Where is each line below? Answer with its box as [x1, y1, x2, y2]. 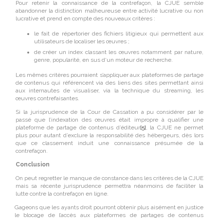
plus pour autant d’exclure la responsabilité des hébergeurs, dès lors [15, 132, 203, 139]
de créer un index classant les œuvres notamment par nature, [34, 49, 203, 55]
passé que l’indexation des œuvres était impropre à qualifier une [15, 116, 203, 123]
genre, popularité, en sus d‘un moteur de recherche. [34, 56, 173, 63]
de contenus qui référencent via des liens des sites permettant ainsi [15, 79, 203, 86]
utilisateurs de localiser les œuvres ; [34, 38, 129, 45]
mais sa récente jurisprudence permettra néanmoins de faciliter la [15, 182, 203, 189]
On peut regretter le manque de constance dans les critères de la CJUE [15, 175, 203, 182]
